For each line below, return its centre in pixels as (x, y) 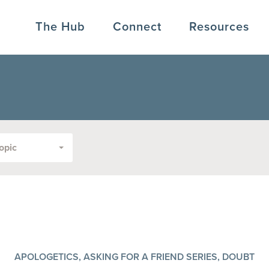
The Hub (60, 26)
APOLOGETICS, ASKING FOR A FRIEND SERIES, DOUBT (134, 257)
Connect (137, 26)
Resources (219, 26)
